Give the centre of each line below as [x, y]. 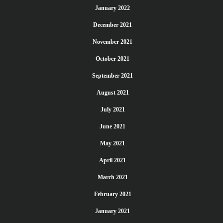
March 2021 [112, 177]
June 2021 [112, 126]
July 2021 [112, 110]
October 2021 [112, 59]
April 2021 [112, 160]
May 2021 [112, 143]
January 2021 [112, 211]
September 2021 [112, 76]
